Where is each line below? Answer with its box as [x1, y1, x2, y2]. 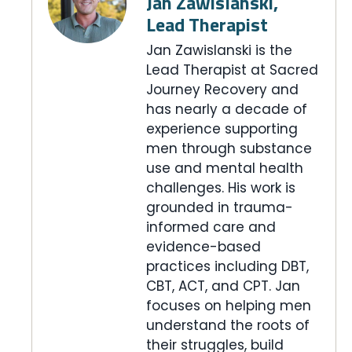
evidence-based [146, 236, 261, 256]
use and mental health [146, 158, 303, 178]
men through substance [146, 138, 312, 158]
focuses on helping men [146, 295, 311, 315]
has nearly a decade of [146, 99, 307, 119]
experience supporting [146, 119, 298, 138]
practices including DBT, [146, 256, 309, 276]
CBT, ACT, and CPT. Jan [146, 276, 300, 295]
